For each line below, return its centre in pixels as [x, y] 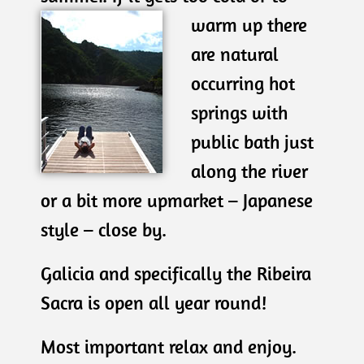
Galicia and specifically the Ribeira [176, 273]
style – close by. [104, 229]
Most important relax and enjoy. [169, 346]
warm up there [249, 24]
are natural [234, 54]
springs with [239, 112]
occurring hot [243, 83]
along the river [249, 171]
